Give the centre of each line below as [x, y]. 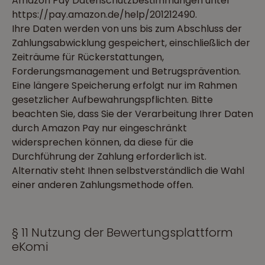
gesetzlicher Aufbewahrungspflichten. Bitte [112, 100]
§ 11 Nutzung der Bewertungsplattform [122, 232]
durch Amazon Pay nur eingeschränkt [99, 128]
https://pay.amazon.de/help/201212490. [104, 14]
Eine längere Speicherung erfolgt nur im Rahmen [125, 85]
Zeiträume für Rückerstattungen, [88, 57]
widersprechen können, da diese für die [103, 142]
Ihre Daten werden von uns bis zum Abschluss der [127, 29]
